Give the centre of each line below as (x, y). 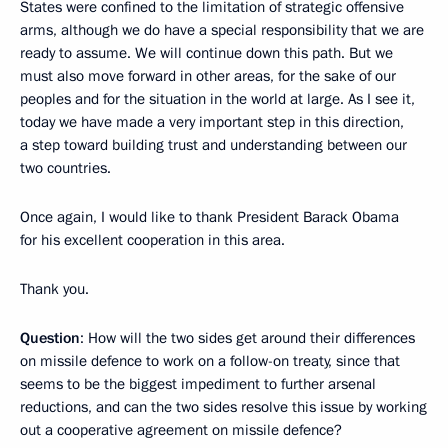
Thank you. (54, 289)
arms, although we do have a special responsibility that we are (222, 30)
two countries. (65, 168)
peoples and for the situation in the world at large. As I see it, (217, 99)
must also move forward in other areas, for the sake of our (208, 76)
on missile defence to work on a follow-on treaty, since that (210, 361)
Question (50, 338)
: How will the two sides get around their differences (247, 338)
